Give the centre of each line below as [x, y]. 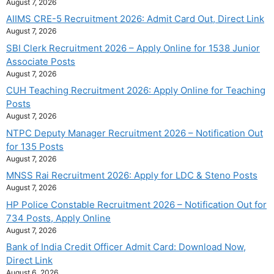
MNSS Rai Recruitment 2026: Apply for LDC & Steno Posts [132, 176]
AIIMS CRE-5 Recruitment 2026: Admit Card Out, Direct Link [135, 19]
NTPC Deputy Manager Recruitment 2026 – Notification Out [135, 133]
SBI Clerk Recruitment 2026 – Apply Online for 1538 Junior [133, 48]
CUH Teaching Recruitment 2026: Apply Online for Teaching [136, 91]
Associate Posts [41, 61]
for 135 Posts [35, 146]
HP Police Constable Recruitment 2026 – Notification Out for [136, 204]
